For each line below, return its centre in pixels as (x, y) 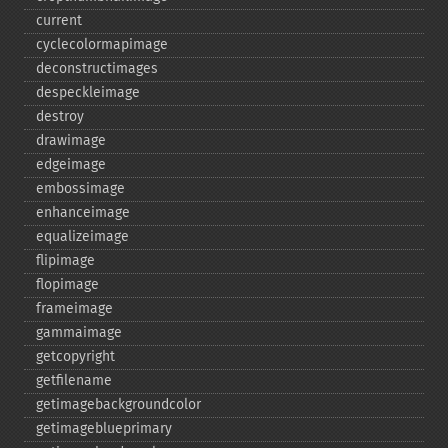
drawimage (71, 140)
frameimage (74, 308)
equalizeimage (82, 236)
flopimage (67, 284)
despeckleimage (88, 92)
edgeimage (71, 164)
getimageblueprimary (104, 428)
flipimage (65, 260)
